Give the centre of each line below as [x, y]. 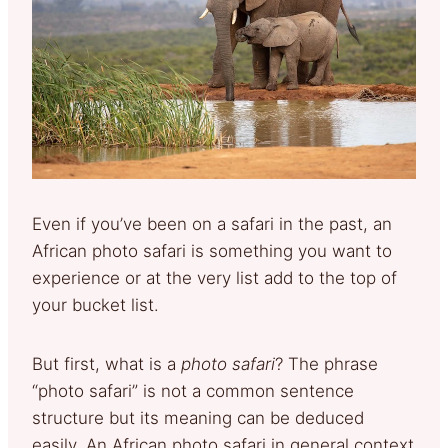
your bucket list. [95, 305]
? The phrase [326, 364]
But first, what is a [106, 364]
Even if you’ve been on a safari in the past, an [212, 224]
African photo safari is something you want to [212, 251]
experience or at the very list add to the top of [214, 278]
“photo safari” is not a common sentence [193, 391]
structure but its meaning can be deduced [198, 418]
